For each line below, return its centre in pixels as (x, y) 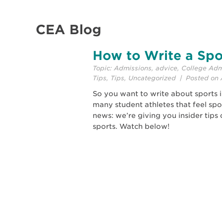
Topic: (103, 68)
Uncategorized (152, 78)
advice (166, 68)
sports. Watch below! (135, 126)
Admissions (133, 68)
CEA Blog (68, 29)
